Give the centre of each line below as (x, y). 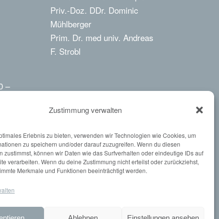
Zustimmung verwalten (86, 109)
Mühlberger (71, 23)
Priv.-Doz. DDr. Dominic (95, 10)
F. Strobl (66, 51)
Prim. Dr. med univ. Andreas (102, 37)
